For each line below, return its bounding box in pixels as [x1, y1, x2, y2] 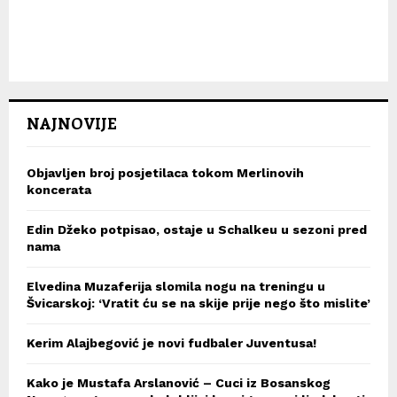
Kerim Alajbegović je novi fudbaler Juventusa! [27, 336, 316, 351]
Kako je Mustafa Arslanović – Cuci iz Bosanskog [27, 376, 331, 391]
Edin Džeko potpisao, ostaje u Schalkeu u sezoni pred [27, 222, 367, 237]
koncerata [27, 183, 91, 198]
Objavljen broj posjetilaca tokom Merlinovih [27, 166, 304, 181]
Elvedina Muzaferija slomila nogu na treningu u [27, 279, 325, 294]
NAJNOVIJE [27, 113, 117, 135]
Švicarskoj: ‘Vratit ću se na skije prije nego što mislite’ [27, 296, 370, 311]
